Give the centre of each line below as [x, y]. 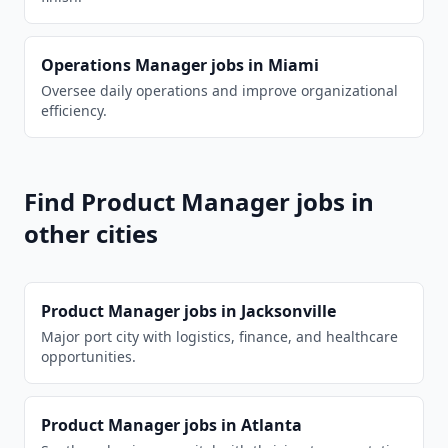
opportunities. [88, 356]
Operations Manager [124, 65]
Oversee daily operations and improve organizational [219, 90]
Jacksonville [288, 311]
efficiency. [74, 110]
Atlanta [271, 425]
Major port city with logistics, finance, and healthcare [219, 336]
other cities [91, 233]
